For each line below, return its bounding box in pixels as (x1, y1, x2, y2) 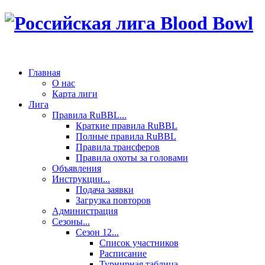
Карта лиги (52, 88, 98, 99)
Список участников (99, 237, 179, 248)
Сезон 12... (76, 227, 119, 237)
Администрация (52, 205, 118, 216)
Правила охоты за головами (76, 152, 188, 163)
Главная (28, 67, 60, 77)
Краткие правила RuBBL (76, 120, 177, 131)
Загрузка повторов (76, 195, 151, 205)
